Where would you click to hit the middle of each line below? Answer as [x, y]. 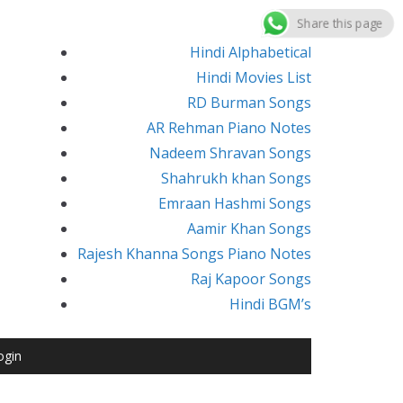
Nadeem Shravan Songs [230, 153]
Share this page [340, 23]
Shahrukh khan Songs [236, 178]
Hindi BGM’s [270, 304]
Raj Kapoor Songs [251, 279]
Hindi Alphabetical [251, 52]
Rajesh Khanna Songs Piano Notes [194, 254]
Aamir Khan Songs [249, 228]
